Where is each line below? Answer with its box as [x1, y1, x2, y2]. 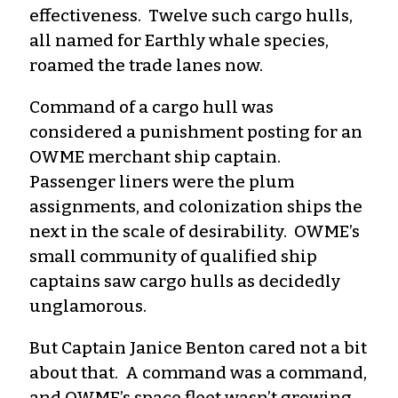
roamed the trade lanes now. [29, 54, 263, 76]
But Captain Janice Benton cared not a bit [29, 337, 367, 358]
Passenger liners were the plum [29, 171, 294, 192]
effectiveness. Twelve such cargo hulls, [29, 4, 353, 26]
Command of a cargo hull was [29, 96, 274, 117]
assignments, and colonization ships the [29, 195, 362, 217]
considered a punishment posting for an [29, 121, 362, 142]
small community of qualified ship [29, 245, 317, 267]
